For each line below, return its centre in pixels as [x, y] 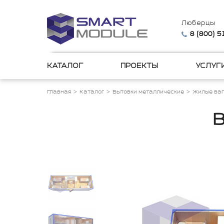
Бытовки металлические [148, 92]
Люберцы [198, 23]
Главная [59, 92]
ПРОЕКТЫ [139, 66]
